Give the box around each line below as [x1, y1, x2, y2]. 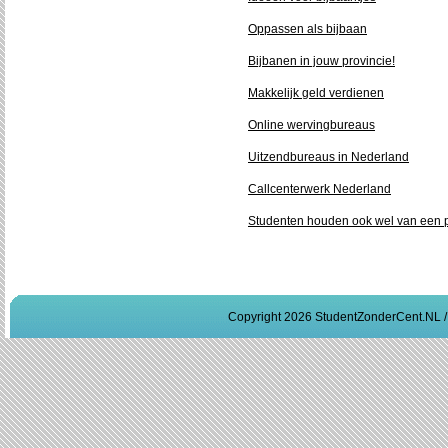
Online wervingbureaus [248, 118, 375, 132]
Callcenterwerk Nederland [248, 182, 391, 196]
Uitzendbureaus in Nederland [248, 150, 409, 164]
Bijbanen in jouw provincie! [248, 54, 395, 68]
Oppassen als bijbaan [248, 22, 367, 36]
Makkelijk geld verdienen [248, 86, 384, 100]
